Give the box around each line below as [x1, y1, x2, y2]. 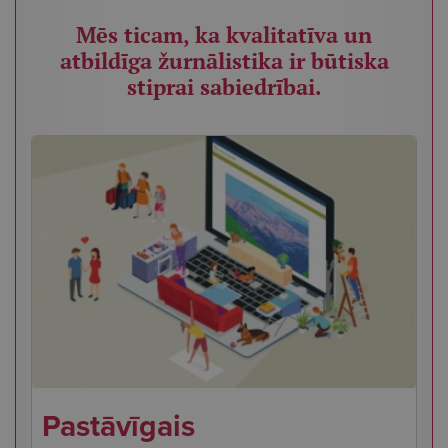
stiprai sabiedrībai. [126, 72, 322, 101]
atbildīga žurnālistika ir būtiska [59, 46, 389, 75]
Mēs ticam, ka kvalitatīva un [76, 20, 372, 49]
